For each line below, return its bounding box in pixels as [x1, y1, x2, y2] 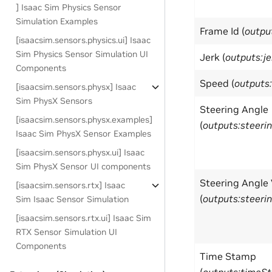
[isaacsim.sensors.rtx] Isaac [16, 180, 126, 191]
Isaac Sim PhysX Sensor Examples [16, 128, 152, 139]
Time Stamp [200, 250, 256, 263]
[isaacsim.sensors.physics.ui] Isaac [16, 35, 151, 46]
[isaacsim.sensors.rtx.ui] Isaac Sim [16, 212, 152, 223]
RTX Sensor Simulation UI [16, 226, 118, 237]
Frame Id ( [200, 25, 245, 38]
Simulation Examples [16, 16, 98, 27]
